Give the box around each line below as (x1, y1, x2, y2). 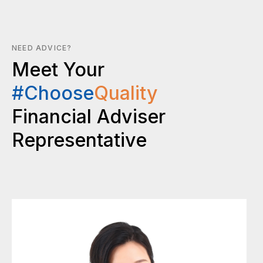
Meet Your (12, 58, 104, 81)
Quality (94, 81, 158, 104)
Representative (12, 128, 147, 151)
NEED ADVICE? (12, 43, 72, 52)
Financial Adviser (12, 104, 166, 128)
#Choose (12, 81, 94, 104)
